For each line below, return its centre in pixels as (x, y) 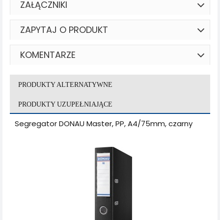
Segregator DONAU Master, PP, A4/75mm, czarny (104, 123)
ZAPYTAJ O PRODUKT (64, 29)
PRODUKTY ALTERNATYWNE (65, 84)
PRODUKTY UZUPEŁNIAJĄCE (65, 104)
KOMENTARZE (48, 55)
